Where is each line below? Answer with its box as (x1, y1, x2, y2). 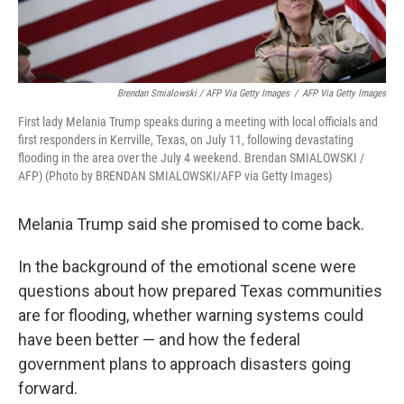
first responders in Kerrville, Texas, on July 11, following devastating (18, 133, 353, 147)
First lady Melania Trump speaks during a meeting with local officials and (18, 115, 378, 129)
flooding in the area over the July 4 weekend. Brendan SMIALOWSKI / (18, 151, 364, 165)
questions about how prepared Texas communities (18, 281, 382, 300)
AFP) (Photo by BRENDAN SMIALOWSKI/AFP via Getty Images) (18, 169, 332, 183)
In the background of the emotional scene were (18, 257, 356, 276)
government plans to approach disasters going (18, 354, 351, 373)
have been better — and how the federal (18, 330, 300, 349)
